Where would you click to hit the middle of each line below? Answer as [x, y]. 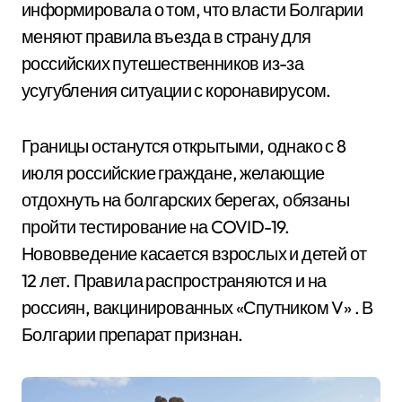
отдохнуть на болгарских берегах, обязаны [185, 199]
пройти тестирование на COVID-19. [156, 226]
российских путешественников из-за [163, 63]
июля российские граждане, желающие [173, 172]
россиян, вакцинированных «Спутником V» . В [197, 307]
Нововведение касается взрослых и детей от [194, 253]
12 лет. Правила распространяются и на [174, 280]
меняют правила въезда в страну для [166, 36]
